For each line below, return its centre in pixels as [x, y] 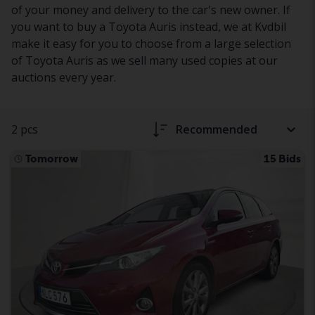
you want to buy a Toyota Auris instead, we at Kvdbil [149, 27]
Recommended [217, 129]
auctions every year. [64, 77]
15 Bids [282, 159]
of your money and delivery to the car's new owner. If [151, 10]
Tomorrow [52, 159]
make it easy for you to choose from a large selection [151, 44]
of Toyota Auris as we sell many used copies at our [144, 60]
